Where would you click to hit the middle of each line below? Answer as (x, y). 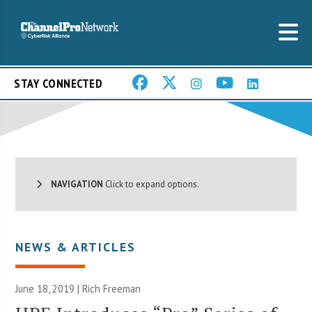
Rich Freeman (112, 288)
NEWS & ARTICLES (76, 247)
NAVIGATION (73, 184)
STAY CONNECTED (58, 84)
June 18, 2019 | (49, 288)
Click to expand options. (151, 184)
